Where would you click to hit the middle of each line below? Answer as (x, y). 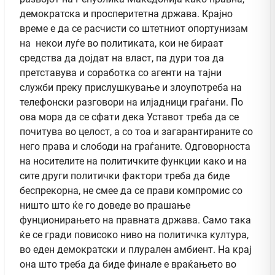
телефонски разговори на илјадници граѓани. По (131, 102)
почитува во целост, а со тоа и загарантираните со (136, 131)
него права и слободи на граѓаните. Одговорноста (135, 146)
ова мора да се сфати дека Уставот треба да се (129, 117)
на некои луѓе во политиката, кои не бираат (122, 43)
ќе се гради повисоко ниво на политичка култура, (134, 234)
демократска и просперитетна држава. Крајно (126, 14)
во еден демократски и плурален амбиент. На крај (136, 249)
